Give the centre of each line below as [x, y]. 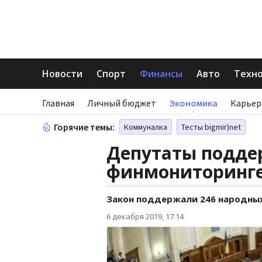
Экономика [193, 103]
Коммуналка [146, 127]
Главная [58, 103]
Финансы [161, 74]
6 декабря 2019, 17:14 [145, 216]
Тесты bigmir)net [211, 127]
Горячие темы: [84, 127]
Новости [62, 74]
